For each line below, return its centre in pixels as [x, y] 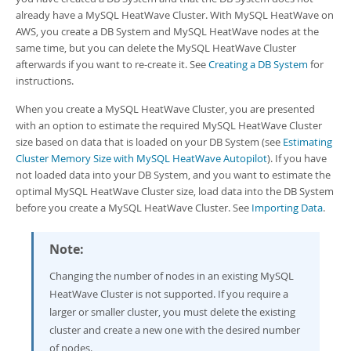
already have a [51, 15]
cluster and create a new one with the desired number [175, 330]
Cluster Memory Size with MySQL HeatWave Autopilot [141, 158]
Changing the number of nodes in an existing [155, 276]
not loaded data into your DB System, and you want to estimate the [173, 175]
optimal [35, 191]
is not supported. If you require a [211, 294]
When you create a [60, 109]
